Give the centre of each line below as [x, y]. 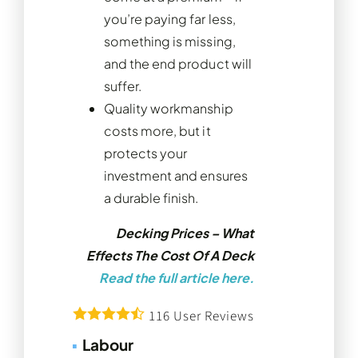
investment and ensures [175, 175]
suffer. [123, 86]
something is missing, [169, 41]
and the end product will [177, 63]
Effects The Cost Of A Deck [171, 255]
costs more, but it [157, 130]
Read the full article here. [177, 277]
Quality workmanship [168, 108]
